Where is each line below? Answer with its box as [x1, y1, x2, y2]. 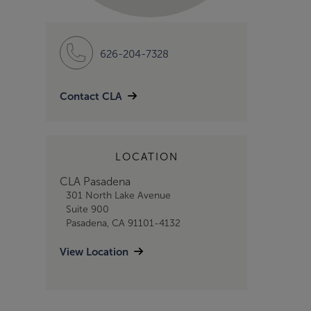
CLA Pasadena [60, 176, 131, 187]
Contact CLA [60, 90, 122, 103]
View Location [60, 246, 128, 258]
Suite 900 [65, 204, 109, 215]
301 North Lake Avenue [65, 190, 171, 201]
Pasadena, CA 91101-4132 [65, 218, 180, 228]
